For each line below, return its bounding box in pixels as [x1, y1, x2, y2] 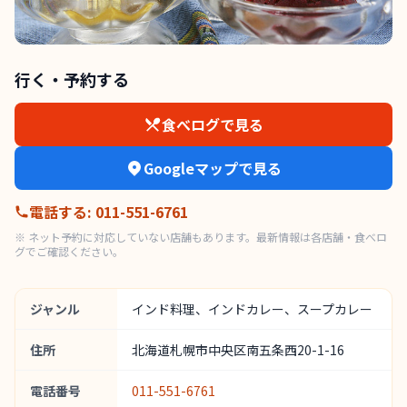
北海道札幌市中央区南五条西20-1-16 [132, 341, 344, 359]
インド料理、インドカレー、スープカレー [132, 300, 372, 318]
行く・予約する [15, 67, 129, 91]
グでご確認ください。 [15, 243, 124, 259]
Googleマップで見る [144, 157, 282, 179]
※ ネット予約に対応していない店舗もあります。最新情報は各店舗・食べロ [15, 229, 387, 244]
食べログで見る [162, 114, 263, 135]
